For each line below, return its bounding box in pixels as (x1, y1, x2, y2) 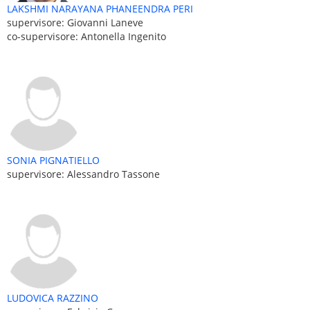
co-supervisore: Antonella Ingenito (7, 29, 166, 43)
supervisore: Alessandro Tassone (7, 167, 160, 181)
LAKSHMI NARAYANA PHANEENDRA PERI (7, 1, 193, 15)
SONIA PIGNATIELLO (7, 153, 100, 167)
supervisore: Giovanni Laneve (7, 15, 143, 29)
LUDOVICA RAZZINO (7, 291, 98, 304)
